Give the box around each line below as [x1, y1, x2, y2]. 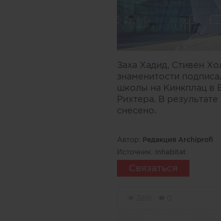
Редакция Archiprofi [143, 136, 213, 144]
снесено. [117, 106, 156, 115]
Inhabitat [155, 148, 186, 156]
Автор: [117, 136, 143, 144]
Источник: [117, 148, 155, 156]
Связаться [129, 163, 178, 173]
